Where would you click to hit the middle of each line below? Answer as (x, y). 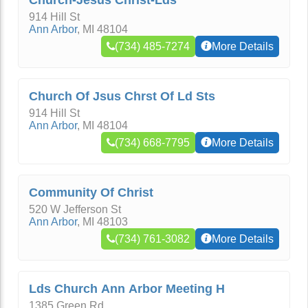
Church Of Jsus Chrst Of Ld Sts (122, 96)
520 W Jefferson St (75, 209)
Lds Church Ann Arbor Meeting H (127, 289)
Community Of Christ (91, 192)
